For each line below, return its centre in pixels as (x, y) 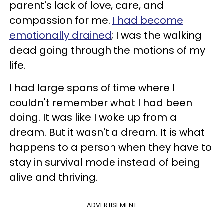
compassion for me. (61, 20)
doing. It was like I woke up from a (93, 117)
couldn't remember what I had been (101, 102)
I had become (148, 20)
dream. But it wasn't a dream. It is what (107, 132)
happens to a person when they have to (111, 147)
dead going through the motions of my (107, 50)
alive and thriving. (54, 177)
